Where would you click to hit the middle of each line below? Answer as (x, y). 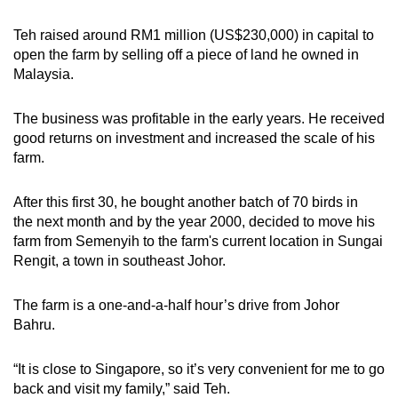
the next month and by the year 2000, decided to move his (194, 222)
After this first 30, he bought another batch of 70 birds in (186, 203)
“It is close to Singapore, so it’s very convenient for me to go (199, 370)
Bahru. (36, 325)
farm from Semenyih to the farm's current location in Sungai (198, 242)
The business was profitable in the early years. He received (199, 119)
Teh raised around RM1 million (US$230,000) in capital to (194, 36)
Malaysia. (44, 75)
